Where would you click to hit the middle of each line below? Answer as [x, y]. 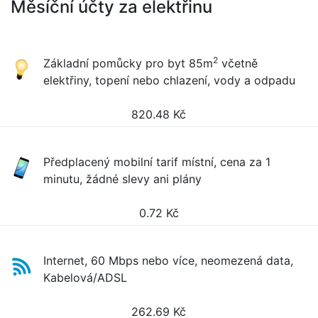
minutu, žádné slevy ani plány [123, 179]
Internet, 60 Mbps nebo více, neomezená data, [169, 261]
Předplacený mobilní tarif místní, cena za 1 [157, 162]
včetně [238, 63]
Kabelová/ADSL [86, 278]
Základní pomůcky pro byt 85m [128, 63]
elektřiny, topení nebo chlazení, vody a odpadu [170, 80]
